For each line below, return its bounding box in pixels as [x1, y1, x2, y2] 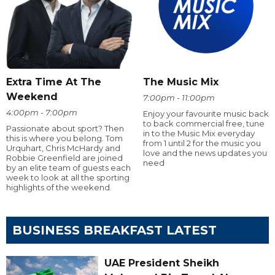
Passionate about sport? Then [6, 123, 124, 133]
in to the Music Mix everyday [142, 128, 255, 138]
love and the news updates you [142, 147, 267, 158]
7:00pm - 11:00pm [142, 92, 215, 103]
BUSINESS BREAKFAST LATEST [12, 222, 217, 238]
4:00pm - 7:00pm [6, 107, 77, 117]
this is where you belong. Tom [6, 133, 123, 143]
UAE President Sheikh [104, 257, 219, 269]
